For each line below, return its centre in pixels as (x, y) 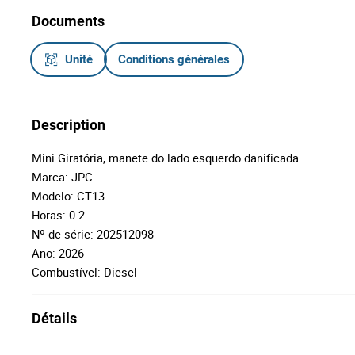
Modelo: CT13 (68, 196)
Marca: (52, 177)
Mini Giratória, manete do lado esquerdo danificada (165, 158)
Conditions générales (174, 59)
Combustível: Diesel (84, 272)
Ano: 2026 (58, 253)
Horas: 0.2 (58, 215)
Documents (68, 21)
